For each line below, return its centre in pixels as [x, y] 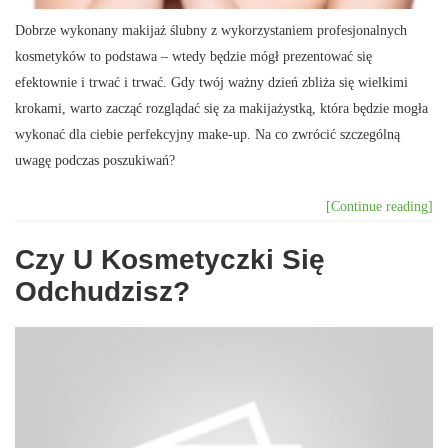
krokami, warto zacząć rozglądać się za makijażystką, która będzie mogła [221, 108]
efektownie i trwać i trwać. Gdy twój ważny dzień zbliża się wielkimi [211, 82]
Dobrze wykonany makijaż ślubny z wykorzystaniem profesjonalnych [211, 30]
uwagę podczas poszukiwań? [95, 160]
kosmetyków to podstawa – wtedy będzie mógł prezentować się [193, 56]
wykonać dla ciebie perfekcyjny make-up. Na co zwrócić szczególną [207, 134]
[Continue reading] [379, 206]
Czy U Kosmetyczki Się [170, 259]
